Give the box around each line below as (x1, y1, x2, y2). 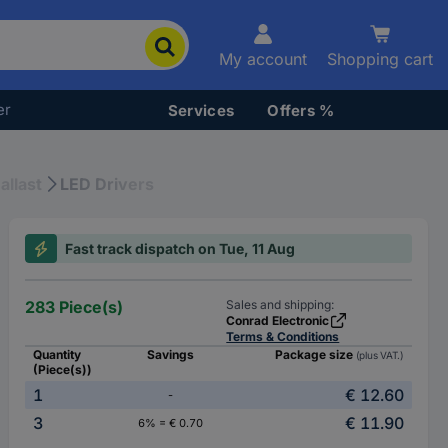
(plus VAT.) (355, 349, 404, 361)
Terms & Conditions (226, 329, 340, 344)
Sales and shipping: (226, 297, 335, 312)
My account (219, 49, 307, 69)
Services (167, 100, 235, 120)
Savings (146, 347, 194, 362)
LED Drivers (60, 174, 154, 194)
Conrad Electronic (226, 313, 330, 328)
